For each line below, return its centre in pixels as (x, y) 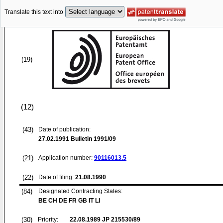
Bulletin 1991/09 (93, 139)
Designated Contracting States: (80, 191)
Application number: (66, 158)
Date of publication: (64, 129)
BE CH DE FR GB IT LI (69, 201)
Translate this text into (34, 12)
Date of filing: (56, 177)
